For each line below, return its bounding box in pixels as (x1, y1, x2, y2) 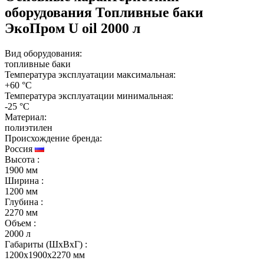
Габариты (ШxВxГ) (5, 239, 82, 249)
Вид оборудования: (5, 48, 82, 58)
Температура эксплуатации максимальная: (5, 69, 176, 80)
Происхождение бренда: (5, 133, 102, 143)
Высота (5, 154, 35, 164)
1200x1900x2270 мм (5, 249, 85, 260)
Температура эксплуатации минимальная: (5, 90, 173, 101)
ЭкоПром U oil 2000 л (5, 20, 140, 36)
